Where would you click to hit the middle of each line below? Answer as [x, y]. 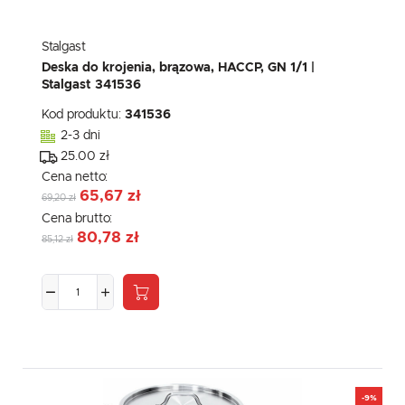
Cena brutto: [79, 219]
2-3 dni [80, 136]
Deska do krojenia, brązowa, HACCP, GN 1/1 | [178, 68]
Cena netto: [76, 178]
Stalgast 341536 [91, 85]
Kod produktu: [83, 115]
